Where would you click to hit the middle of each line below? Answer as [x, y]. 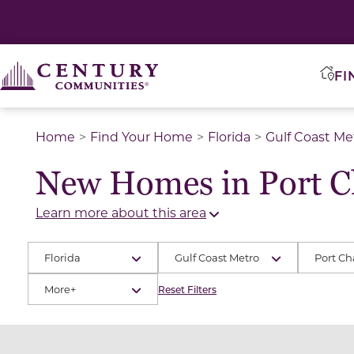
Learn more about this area [121, 212]
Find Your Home [141, 136]
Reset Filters [187, 289]
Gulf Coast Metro [217, 257]
